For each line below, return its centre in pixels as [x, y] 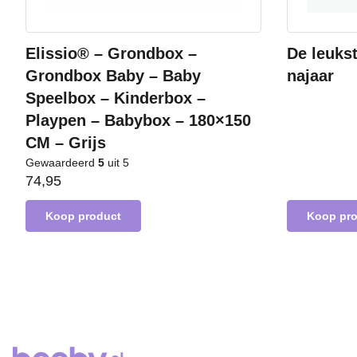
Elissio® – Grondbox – [111, 53]
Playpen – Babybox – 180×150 [138, 120]
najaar [310, 76]
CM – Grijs [66, 143]
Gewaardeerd [62, 163]
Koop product [83, 216]
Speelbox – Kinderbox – [116, 98]
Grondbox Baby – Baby [113, 76]
